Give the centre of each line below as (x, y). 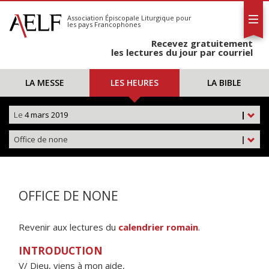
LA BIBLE (224, 83)
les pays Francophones (104, 24)
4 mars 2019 (45, 115)
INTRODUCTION (61, 251)
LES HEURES (134, 83)
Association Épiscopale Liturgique (121, 18)
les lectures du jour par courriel (182, 52)
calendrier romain (158, 227)
